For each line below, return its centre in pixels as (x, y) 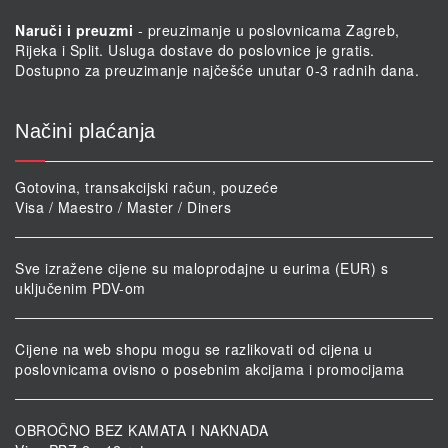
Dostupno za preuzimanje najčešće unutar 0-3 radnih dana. (217, 70)
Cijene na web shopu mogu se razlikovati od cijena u (194, 349)
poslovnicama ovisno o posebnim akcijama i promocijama (210, 369)
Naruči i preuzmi (74, 30)
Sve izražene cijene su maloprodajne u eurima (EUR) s (201, 268)
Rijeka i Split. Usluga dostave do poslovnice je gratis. (195, 50)
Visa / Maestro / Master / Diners (123, 207)
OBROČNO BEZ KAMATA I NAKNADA (141, 430)
